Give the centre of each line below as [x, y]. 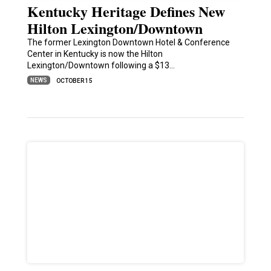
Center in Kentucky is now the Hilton [95, 54]
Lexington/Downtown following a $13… [101, 66]
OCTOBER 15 [74, 81]
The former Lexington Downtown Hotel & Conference [128, 43]
